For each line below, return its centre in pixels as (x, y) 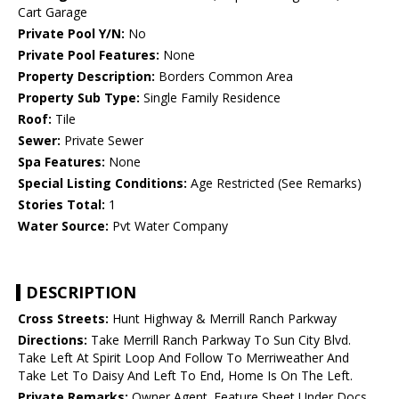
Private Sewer (102, 141)
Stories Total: (61, 205)
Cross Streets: (63, 319)
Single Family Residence (210, 98)
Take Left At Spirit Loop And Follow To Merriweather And (183, 358)
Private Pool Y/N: (71, 34)
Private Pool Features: (89, 55)
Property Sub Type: (79, 98)
